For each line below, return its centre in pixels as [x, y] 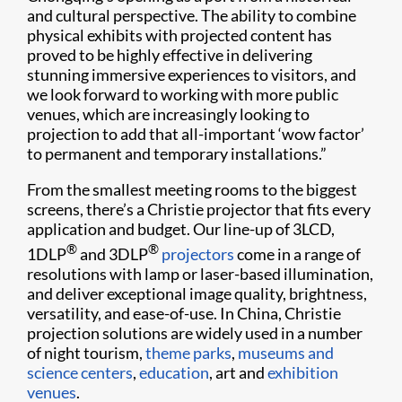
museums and [286, 353]
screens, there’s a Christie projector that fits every [199, 210]
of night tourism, [86, 353]
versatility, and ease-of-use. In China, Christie [184, 314]
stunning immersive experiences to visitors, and [192, 75]
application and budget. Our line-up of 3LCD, [181, 229]
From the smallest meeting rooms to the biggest [192, 190]
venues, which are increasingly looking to [168, 114]
